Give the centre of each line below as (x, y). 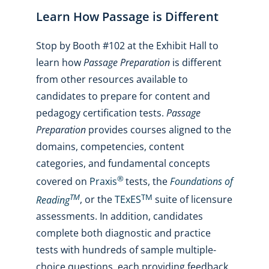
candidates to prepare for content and (123, 96)
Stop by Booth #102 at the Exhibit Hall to (127, 45)
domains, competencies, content (110, 146)
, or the (97, 200)
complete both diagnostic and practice (123, 233)
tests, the (147, 182)
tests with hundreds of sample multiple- (126, 250)
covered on (62, 182)
